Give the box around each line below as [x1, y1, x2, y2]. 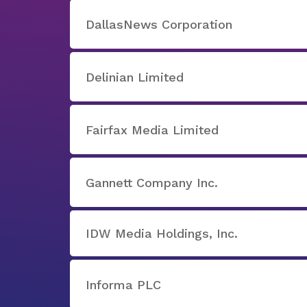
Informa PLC [86, 277, 161, 292]
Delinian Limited [86, 69, 184, 84]
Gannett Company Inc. [86, 175, 218, 190]
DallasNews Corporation [86, 16, 232, 32]
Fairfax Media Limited [86, 122, 219, 137]
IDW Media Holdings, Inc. [86, 226, 238, 241]
